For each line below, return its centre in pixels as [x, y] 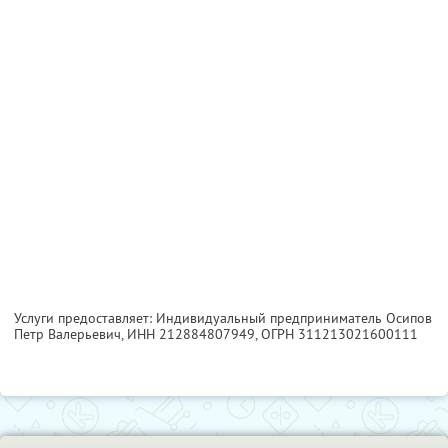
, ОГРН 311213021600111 [336, 333]
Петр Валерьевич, [70, 333]
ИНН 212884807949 [191, 333]
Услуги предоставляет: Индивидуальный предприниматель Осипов [223, 317]
